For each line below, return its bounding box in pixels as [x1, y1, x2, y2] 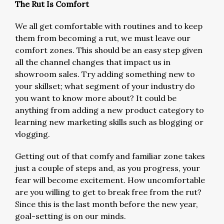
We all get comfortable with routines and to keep [15, 21, 202, 31]
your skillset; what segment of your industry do [15, 81, 195, 91]
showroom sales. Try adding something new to [15, 69, 195, 79]
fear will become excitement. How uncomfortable [15, 175, 205, 185]
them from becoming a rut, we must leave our [15, 33, 190, 43]
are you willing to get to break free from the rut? [15, 187, 201, 197]
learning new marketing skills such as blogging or [15, 117, 203, 127]
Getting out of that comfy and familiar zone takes [15, 151, 205, 161]
